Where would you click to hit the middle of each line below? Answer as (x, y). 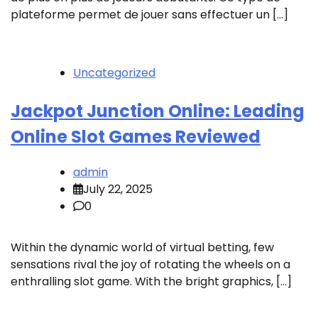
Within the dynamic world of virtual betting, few (142, 247)
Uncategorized (114, 72)
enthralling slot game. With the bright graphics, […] (151, 281)
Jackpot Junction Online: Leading (158, 111)
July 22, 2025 (118, 189)
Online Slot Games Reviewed (136, 136)
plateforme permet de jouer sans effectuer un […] (149, 14)
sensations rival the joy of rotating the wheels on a (150, 264)
